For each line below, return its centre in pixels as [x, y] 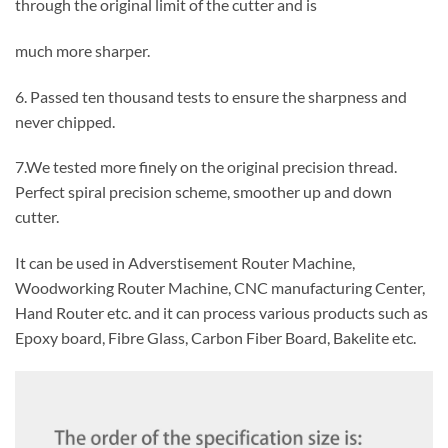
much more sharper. [82, 50]
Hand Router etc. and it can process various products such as [221, 313]
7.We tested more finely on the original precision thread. [206, 167]
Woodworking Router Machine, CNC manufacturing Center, [220, 288]
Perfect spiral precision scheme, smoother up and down [203, 192]
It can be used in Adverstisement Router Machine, [185, 263]
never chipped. [65, 121]
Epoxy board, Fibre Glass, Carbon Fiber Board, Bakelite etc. [215, 338]
